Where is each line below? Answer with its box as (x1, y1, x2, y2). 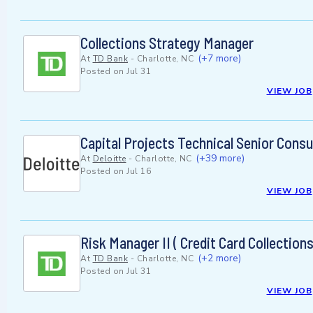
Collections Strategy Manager (80, 34, 254, 52)
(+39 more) (196, 152, 245, 166)
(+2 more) (197, 252, 241, 265)
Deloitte (92, 153, 126, 165)
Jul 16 (126, 166, 151, 177)
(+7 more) (197, 52, 241, 66)
